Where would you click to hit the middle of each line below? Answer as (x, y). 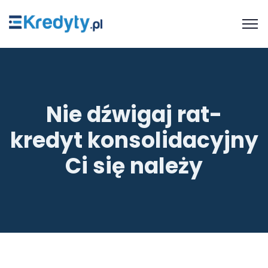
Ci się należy (134, 166)
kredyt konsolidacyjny (134, 140)
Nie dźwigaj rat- (134, 115)
